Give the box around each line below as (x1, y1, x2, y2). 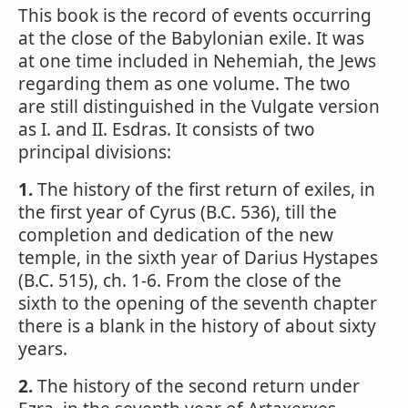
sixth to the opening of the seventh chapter (18, 291, 377, 315)
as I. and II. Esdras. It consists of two (18, 117, 315, 141)
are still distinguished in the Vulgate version (18, 95, 380, 118)
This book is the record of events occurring (18, 4, 372, 27)
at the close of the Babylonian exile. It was (18, 26, 364, 50)
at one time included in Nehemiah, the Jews (18, 49, 376, 73)
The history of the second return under (33, 374, 360, 398)
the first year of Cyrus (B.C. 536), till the (18, 200, 337, 224)
